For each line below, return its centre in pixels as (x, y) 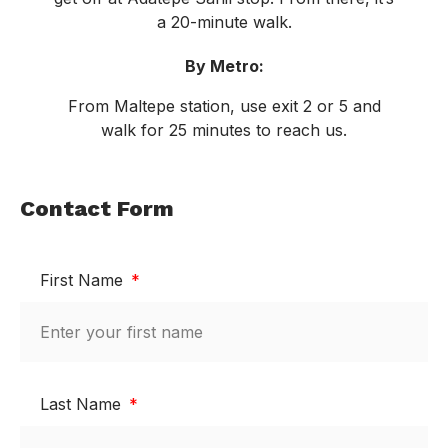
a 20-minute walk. (224, 22)
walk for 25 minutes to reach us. (224, 130)
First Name (84, 280)
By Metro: (224, 66)
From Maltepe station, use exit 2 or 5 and (224, 106)
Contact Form (97, 208)
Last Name (83, 404)
